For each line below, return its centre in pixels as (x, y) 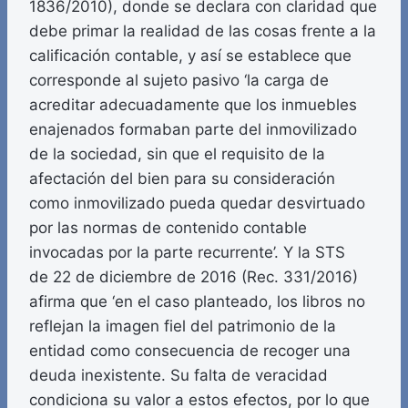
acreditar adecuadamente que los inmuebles (193, 105)
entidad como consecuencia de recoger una (190, 351)
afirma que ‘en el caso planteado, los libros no (197, 302)
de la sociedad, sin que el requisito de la (177, 154)
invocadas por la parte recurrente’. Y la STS (187, 253)
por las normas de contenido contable (168, 228)
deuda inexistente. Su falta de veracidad (178, 376)
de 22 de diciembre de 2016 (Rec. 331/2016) (194, 277)
